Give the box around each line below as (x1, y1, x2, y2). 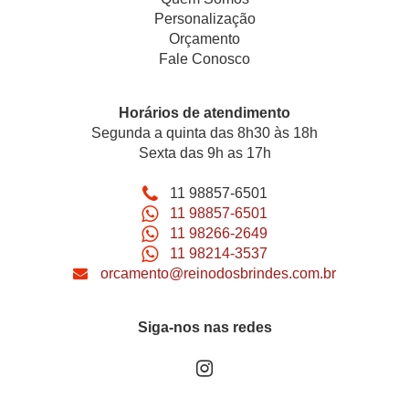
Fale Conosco (159, 51, 250, 68)
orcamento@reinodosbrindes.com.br (100, 266, 336, 282)
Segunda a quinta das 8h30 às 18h (91, 125, 318, 142)
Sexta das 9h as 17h (138, 145, 271, 162)
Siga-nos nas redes (137, 320, 272, 336)
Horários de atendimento (119, 105, 290, 121)
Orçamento (169, 31, 240, 47)
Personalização (153, 11, 256, 27)
